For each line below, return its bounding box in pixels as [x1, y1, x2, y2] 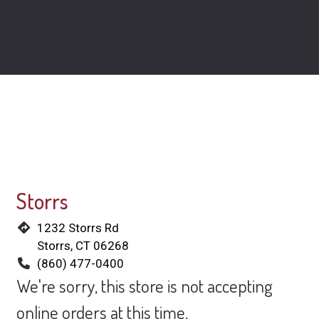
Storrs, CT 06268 [36, 238, 129, 253]
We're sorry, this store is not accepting [16, 273, 273, 297]
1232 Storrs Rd [36, 220, 119, 235]
